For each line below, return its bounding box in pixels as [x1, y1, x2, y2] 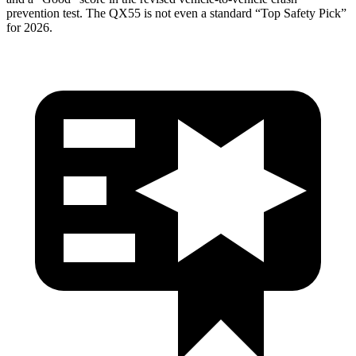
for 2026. [6, 20, 52, 34]
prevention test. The [6, 6, 109, 20]
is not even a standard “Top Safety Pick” [141, 6, 346, 20]
